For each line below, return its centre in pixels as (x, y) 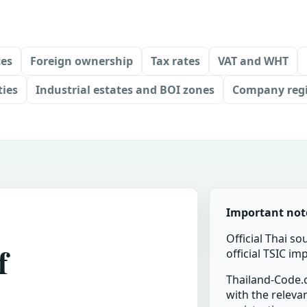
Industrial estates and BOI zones (125, 90)
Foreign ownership (82, 61)
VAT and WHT (253, 61)
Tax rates (175, 61)
